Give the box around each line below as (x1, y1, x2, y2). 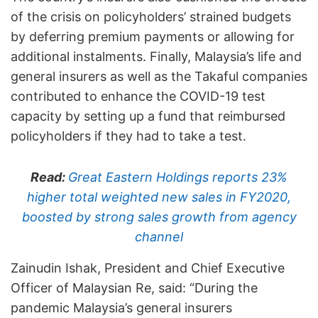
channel (135, 229, 183, 244)
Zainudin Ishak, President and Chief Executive (11, 260, 285, 275)
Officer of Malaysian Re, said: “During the (11, 280, 258, 295)
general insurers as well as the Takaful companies (11, 68, 307, 84)
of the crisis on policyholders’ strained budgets (11, 9, 291, 24)
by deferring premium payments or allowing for (11, 28, 295, 44)
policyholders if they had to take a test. (11, 128, 246, 143)
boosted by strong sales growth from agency (21, 209, 297, 224)
